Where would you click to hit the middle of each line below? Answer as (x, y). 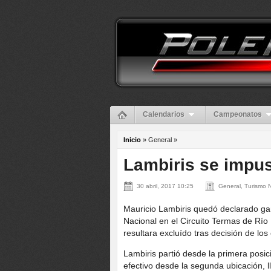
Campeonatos (238, 114)
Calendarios (164, 114)
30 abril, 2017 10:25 (165, 186)
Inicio (132, 140)
